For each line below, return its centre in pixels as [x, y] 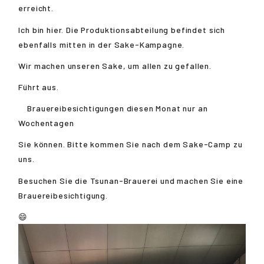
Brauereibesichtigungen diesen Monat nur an [113, 108]
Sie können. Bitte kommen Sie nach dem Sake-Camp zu [131, 144]
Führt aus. [39, 87]
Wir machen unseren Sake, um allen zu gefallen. [115, 65]
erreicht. [36, 8]
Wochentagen [46, 123]
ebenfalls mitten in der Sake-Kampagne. [102, 44]
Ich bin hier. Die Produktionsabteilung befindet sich [122, 29]
